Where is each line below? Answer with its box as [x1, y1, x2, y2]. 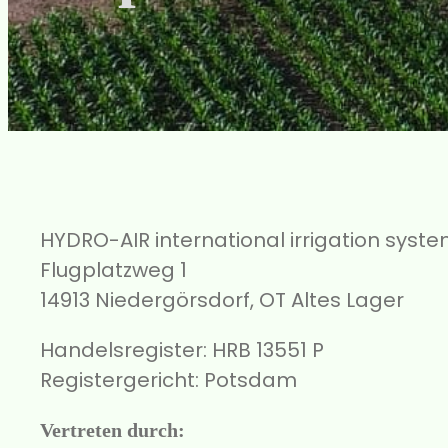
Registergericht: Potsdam [40, 365, 297, 394]
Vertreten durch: [40, 418, 185, 441]
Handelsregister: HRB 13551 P [40, 335, 324, 364]
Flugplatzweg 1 [40, 255, 187, 284]
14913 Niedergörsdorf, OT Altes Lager [40, 285, 404, 314]
